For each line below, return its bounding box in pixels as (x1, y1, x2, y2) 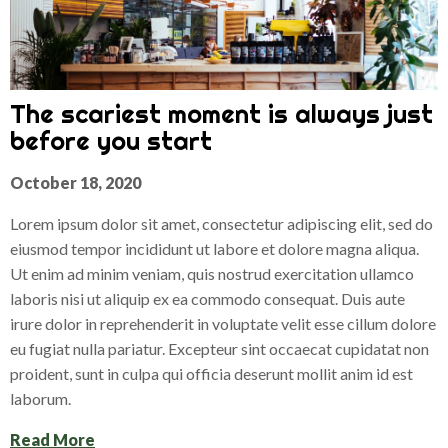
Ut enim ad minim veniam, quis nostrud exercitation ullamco (10, 264, 414, 284)
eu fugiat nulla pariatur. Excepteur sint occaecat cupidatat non (10, 339, 429, 359)
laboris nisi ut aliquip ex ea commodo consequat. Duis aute (10, 289, 405, 309)
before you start (10, 125, 212, 157)
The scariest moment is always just (10, 98, 433, 130)
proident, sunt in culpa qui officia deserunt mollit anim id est (10, 364, 413, 384)
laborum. (10, 389, 71, 409)
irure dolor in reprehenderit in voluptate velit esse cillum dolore (10, 314, 436, 334)
